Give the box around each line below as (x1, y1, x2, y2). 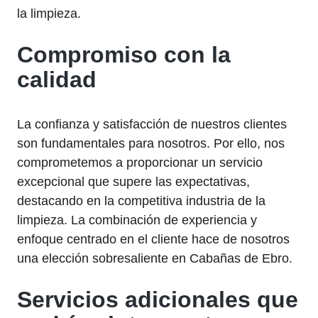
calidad (17, 67, 97, 93)
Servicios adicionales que (17, 287, 298, 313)
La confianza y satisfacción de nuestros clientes (17, 117, 287, 132)
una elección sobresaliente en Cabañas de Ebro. (17, 251, 292, 266)
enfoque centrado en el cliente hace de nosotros (17, 232, 290, 247)
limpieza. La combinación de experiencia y (17, 213, 257, 228)
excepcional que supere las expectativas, (17, 175, 250, 190)
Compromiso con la (17, 42, 231, 68)
